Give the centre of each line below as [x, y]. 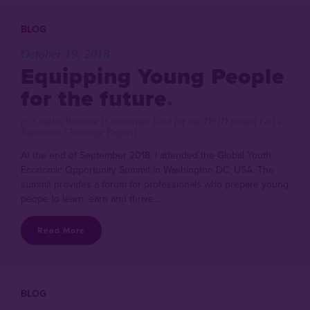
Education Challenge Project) [79, 133]
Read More [61, 230]
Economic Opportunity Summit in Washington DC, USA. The [147, 170]
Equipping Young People [153, 76]
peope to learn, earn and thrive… [91, 199]
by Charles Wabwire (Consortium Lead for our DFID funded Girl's [151, 121]
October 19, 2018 [65, 54]
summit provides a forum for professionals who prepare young [155, 184]
